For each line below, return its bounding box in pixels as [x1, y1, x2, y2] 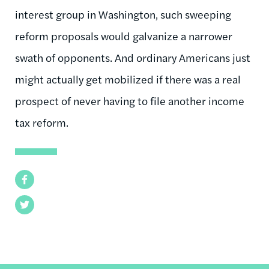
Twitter [15, 197, 46, 211]
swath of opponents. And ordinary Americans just [15, 49, 250, 65]
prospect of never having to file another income [15, 92, 244, 108]
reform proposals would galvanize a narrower [15, 28, 232, 43]
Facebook [15, 172, 56, 186]
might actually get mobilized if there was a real [15, 71, 241, 86]
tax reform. [15, 114, 68, 130]
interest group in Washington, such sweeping [15, 6, 231, 22]
